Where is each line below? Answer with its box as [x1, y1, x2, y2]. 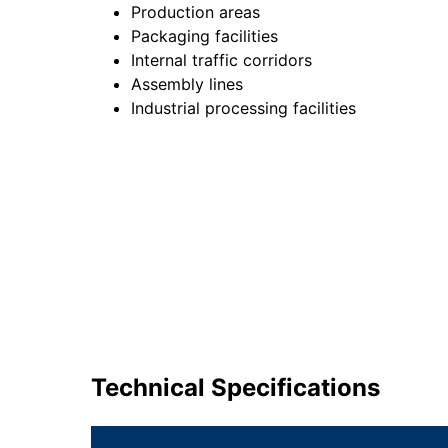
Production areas [130, 2, 260, 23]
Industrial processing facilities [130, 98, 356, 119]
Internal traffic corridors [130, 50, 312, 71]
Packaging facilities [130, 26, 278, 47]
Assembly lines [130, 74, 243, 95]
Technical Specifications [90, 373, 380, 403]
